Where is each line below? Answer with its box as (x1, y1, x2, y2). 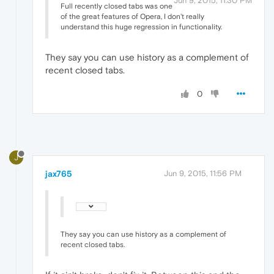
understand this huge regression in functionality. (61, 22, 222, 31)
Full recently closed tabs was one (61, 1, 172, 10)
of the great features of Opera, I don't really (61, 12, 204, 21)
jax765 (45, 169, 72, 179)
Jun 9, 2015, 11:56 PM (164, 169, 242, 179)
